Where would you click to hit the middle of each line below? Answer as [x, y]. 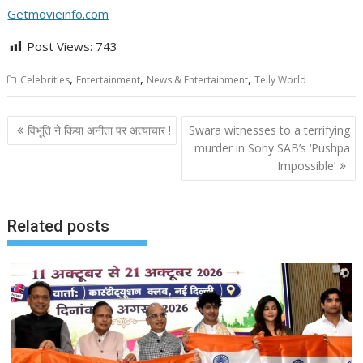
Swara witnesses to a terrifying [269, 130]
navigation [52, 146]
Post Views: [60, 47]
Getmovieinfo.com [58, 14]
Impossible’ [306, 165]
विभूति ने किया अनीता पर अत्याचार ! [100, 130]
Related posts [59, 226]
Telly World [281, 80]
